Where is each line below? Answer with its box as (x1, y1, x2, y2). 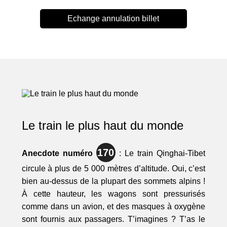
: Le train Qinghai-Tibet (115, 149, 206, 158)
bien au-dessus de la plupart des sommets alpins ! (21, 177, 206, 186)
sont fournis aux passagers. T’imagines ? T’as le (21, 215, 206, 224)
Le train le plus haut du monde (21, 119, 183, 133)
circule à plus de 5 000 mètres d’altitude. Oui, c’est (21, 164, 206, 173)
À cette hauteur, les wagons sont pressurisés (21, 190, 206, 199)
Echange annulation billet (67, 14, 160, 23)
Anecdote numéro (21, 149, 96, 158)
